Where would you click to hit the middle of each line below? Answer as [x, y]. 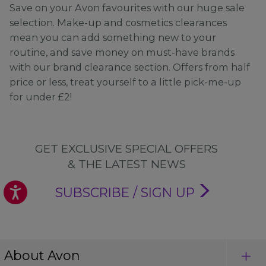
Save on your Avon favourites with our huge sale [127, 8]
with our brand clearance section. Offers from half [130, 67]
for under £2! [41, 97]
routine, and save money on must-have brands [122, 53]
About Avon [42, 256]
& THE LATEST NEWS [126, 164]
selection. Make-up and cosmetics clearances [118, 23]
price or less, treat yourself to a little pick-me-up [126, 82]
